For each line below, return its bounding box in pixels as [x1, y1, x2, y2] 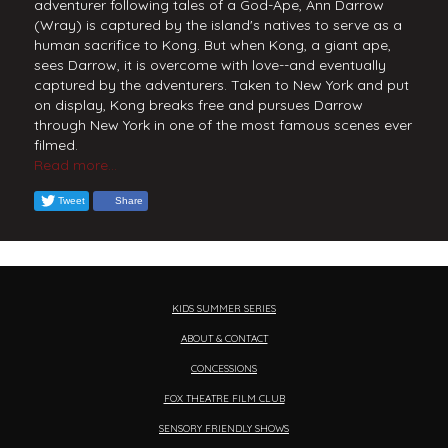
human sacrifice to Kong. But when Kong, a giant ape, [33, 36, 391, 54]
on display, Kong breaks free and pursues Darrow [33, 96, 363, 114]
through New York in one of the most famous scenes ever [33, 116, 412, 134]
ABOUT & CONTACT [180, 332, 268, 345]
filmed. [33, 136, 78, 154]
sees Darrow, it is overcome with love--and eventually [33, 56, 386, 74]
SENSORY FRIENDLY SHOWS [159, 422, 289, 435]
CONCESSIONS [191, 362, 257, 375]
